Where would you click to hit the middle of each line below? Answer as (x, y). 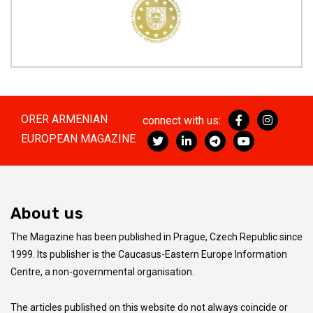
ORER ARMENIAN (64, 119)
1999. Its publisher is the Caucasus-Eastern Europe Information (149, 255)
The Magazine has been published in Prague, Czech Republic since (156, 237)
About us (47, 214)
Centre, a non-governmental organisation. (103, 272)
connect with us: (183, 121)
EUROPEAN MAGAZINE (78, 139)
